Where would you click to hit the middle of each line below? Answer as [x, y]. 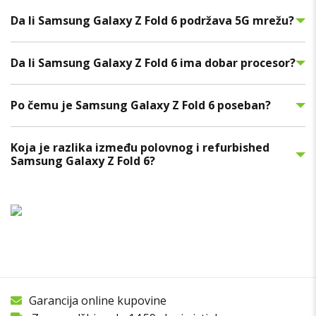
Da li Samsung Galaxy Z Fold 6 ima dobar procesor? [153, 63]
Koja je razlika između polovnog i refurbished [140, 148]
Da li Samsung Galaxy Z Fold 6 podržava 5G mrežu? [152, 21]
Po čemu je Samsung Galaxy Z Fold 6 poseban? [141, 105]
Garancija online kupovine [98, 301]
